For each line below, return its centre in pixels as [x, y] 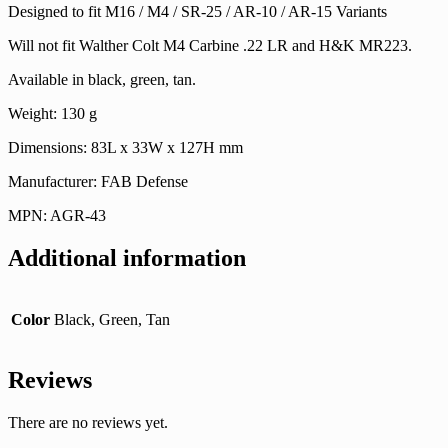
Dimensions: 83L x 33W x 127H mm [125, 147]
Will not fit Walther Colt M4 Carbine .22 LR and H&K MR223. [210, 45]
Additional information [127, 257]
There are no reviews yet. [88, 423]
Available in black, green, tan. [102, 79]
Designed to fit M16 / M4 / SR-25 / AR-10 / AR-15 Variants [197, 11]
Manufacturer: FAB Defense [98, 181]
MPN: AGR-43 [57, 215]
